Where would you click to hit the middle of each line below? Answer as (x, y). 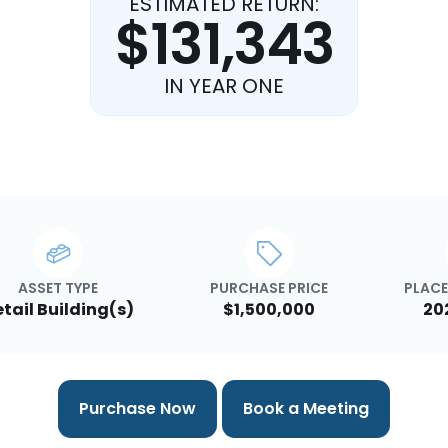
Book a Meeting (305, 409)
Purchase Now (138, 409)
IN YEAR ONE (224, 86)
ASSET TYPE (58, 288)
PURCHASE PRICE (269, 288)
